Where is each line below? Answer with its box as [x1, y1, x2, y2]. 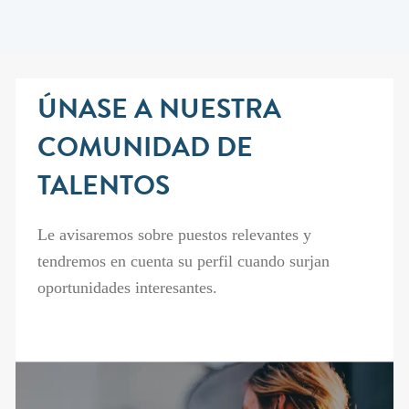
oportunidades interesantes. [37, 278, 217, 298]
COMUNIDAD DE [37, 137, 253, 165]
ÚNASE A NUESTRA [37, 99, 281, 127]
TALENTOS [37, 175, 170, 204]
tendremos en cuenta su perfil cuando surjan [37, 252, 330, 271]
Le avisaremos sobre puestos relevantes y [37, 225, 311, 245]
